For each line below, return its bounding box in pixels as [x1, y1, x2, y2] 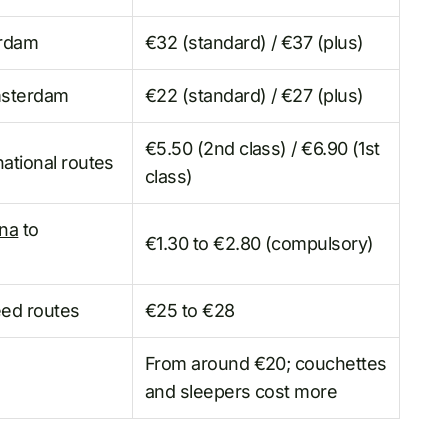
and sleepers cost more [145, 381, 338, 403]
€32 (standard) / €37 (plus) [145, 32, 364, 54]
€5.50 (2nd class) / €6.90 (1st [145, 138, 380, 160]
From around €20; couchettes [145, 353, 387, 375]
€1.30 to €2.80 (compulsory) [145, 233, 374, 255]
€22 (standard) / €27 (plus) [145, 85, 364, 107]
